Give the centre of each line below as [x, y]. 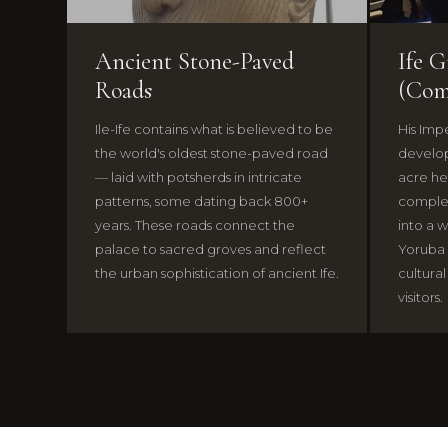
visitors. [421, 297]
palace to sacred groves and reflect [211, 249]
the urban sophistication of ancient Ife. [217, 273]
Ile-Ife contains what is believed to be [214, 129]
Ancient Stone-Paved [195, 62]
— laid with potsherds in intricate [199, 177]
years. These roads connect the [195, 225]
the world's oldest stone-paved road [212, 153]
